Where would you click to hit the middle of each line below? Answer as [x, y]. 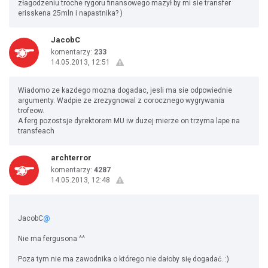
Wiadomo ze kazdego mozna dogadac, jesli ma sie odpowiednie [125, 90]
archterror [71, 158]
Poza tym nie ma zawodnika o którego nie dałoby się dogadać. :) [124, 259]
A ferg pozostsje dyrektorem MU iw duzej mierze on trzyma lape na [129, 121]
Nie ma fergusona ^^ [51, 239]
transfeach [36, 131]
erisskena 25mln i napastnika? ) [70, 13]
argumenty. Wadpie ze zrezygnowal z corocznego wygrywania [121, 100]
